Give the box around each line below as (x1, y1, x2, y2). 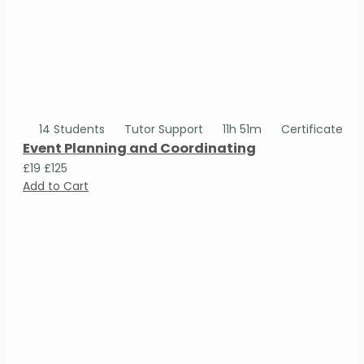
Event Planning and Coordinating (23, 138, 256, 158)
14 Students (36, 120, 108, 137)
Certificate (278, 120, 343, 137)
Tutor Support (121, 120, 206, 137)
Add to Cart (23, 177, 89, 194)
